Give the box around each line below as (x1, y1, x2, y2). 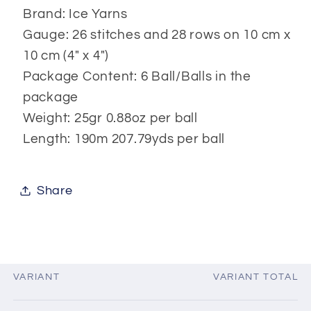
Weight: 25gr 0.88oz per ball (22, 112, 198, 126)
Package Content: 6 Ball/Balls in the (22, 70, 251, 84)
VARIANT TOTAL (213, 272, 299, 283)
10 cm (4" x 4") (22, 49, 109, 63)
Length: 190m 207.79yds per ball (22, 133, 225, 146)
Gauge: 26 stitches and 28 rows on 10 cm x (22, 28, 291, 42)
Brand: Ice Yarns (22, 8, 128, 22)
